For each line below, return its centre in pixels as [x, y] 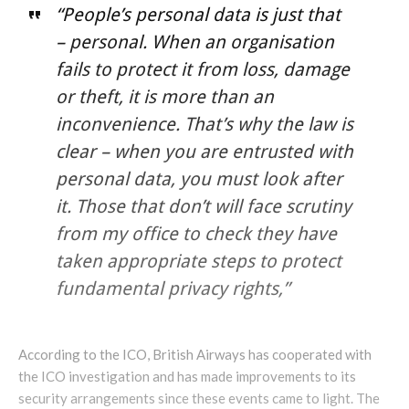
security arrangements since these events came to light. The [199, 398]
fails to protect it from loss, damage [202, 69]
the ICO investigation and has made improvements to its [187, 376]
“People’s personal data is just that [198, 14]
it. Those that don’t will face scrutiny [203, 206]
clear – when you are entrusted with [204, 151]
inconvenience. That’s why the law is [204, 124]
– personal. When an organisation [194, 42]
